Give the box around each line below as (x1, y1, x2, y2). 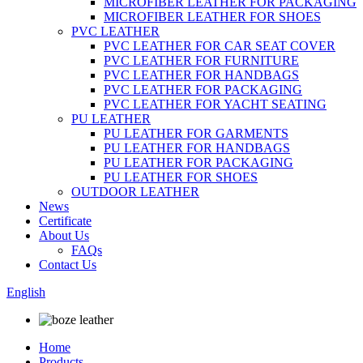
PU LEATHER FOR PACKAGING (104, 156, 293, 169)
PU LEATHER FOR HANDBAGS (104, 141, 290, 155)
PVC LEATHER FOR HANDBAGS (104, 68, 299, 82)
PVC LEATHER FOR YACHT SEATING (104, 97, 327, 111)
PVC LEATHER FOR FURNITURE (104, 53, 299, 67)
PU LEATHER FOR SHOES (104, 170, 258, 184)
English (6, 285, 45, 299)
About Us (39, 228, 89, 242)
